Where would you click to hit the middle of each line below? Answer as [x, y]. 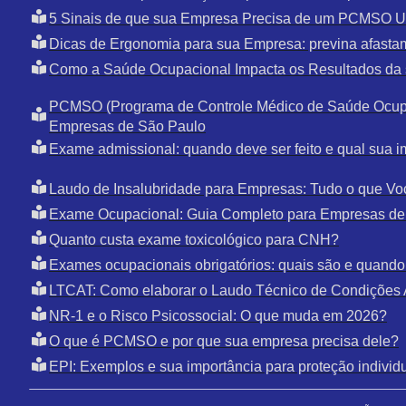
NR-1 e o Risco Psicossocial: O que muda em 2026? [218, 315]
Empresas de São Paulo [127, 126]
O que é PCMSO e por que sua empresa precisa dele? [224, 341]
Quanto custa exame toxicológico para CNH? [194, 239]
